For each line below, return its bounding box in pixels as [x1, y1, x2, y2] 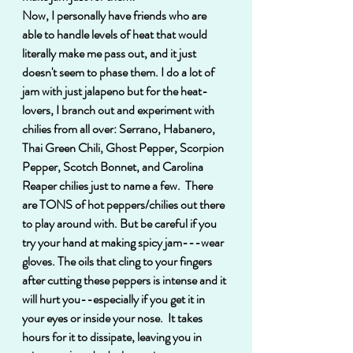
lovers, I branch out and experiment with [22, 100, 217, 119]
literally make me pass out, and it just [22, 43, 199, 62]
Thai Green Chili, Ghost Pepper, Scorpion [22, 138, 226, 157]
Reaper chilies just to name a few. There [22, 176, 215, 195]
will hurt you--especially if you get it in [22, 289, 207, 308]
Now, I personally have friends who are [22, 6, 209, 24]
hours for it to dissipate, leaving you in [22, 327, 204, 346]
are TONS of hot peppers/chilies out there [22, 195, 227, 214]
